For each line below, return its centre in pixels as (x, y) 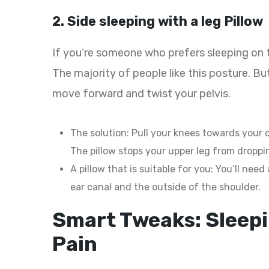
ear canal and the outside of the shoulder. (165, 187)
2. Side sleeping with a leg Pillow (158, 22)
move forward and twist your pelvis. (141, 94)
